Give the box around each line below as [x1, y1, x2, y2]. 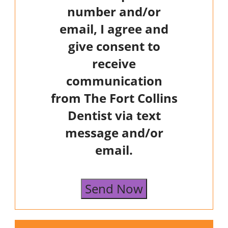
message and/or [65, 124, 163, 141]
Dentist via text [67, 107, 161, 124]
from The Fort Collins [50, 90, 178, 107]
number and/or [67, 3, 161, 20]
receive [92, 55, 136, 72]
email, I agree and [60, 20, 168, 38]
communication [66, 72, 162, 90]
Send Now [85, 180, 143, 197]
